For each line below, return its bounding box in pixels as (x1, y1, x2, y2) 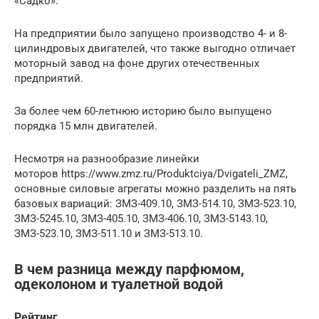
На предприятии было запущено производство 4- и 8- (14, 26, 287, 40)
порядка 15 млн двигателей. (14, 119, 157, 132)
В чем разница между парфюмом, (14, 261, 244, 278)
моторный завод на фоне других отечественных (14, 56, 259, 70)
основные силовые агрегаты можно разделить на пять (14, 182, 296, 195)
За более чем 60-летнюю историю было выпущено (14, 104, 272, 117)
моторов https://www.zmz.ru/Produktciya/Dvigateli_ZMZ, (14, 167, 288, 180)
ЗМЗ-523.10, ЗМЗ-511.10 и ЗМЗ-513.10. (14, 226, 203, 240)
